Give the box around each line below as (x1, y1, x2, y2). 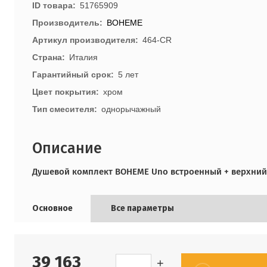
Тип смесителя (32, 104, 94, 114)
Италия (69, 52, 98, 62)
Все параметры (111, 203, 174, 213)
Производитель (32, 18, 100, 27)
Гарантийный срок (32, 70, 111, 79)
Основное (32, 203, 73, 213)
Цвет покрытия (32, 87, 96, 97)
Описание (32, 139, 102, 157)
